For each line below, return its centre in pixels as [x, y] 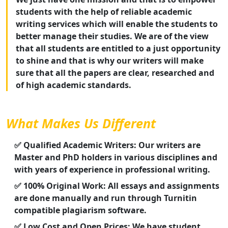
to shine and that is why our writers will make [110, 61]
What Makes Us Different [81, 123]
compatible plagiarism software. [80, 210]
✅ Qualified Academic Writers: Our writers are [107, 145]
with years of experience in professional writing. [112, 170]
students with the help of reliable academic [104, 12]
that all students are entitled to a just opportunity [118, 49]
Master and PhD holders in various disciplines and [116, 158]
